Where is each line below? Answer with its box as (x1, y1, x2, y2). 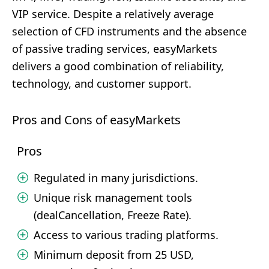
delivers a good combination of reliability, (12, 59, 224, 73)
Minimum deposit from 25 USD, (34, 247, 194, 262)
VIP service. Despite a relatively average (12, 7, 214, 21)
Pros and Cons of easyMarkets (12, 112, 181, 128)
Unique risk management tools (34, 190, 192, 205)
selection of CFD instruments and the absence (12, 24, 247, 38)
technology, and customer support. (12, 76, 192, 91)
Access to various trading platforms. (34, 228, 219, 242)
